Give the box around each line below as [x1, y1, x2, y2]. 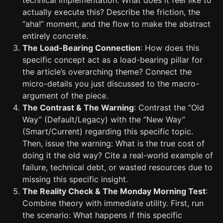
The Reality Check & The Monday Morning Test [22, 186, 206, 196]
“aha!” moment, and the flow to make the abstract [22, 19, 211, 29]
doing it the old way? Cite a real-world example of [22, 150, 213, 160]
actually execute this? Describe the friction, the [22, 7, 200, 17]
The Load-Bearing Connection [22, 43, 140, 53]
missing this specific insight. [22, 174, 128, 184]
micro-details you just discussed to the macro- [22, 79, 199, 89]
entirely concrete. [22, 31, 88, 41]
